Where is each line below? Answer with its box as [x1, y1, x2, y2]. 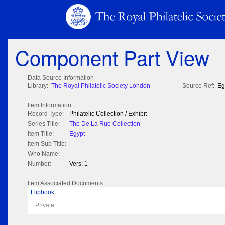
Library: [28, 82, 48, 90]
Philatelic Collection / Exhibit [69, 110, 147, 118]
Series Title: [28, 120, 60, 128]
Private [35, 202, 54, 209]
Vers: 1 [69, 160, 88, 168]
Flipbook [31, 189, 54, 196]
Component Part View [15, 43, 209, 72]
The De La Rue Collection [69, 120, 140, 128]
